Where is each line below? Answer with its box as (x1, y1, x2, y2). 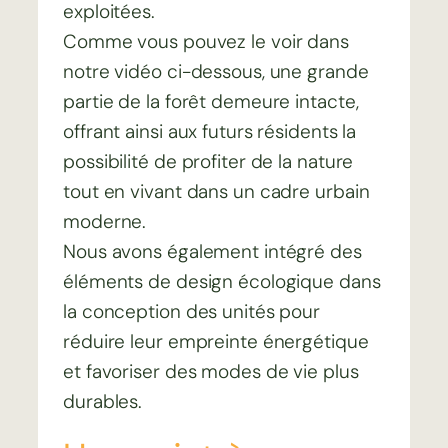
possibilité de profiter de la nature (63, 149, 354, 175)
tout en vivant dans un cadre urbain (63, 179, 370, 205)
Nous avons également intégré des (63, 239, 362, 265)
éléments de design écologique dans (63, 269, 381, 295)
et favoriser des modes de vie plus (63, 359, 359, 385)
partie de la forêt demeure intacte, (63, 89, 359, 115)
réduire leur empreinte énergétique (63, 329, 369, 355)
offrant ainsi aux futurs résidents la (63, 119, 357, 145)
